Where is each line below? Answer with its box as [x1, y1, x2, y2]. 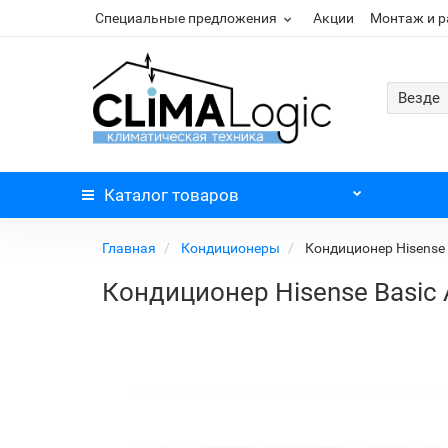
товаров [168, 185, 239, 205]
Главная [102, 240, 159, 256]
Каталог [104, 185, 168, 205]
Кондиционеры [181, 240, 283, 256]
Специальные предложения [95, 10, 277, 26]
